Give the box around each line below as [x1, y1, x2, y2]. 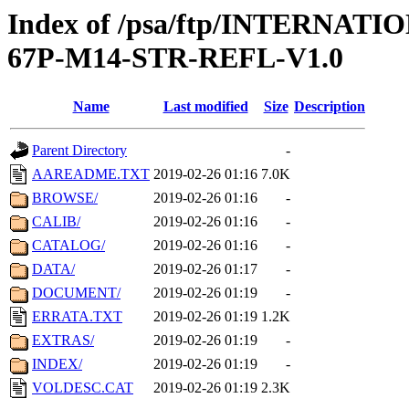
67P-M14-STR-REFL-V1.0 [7, 41, 343, 74]
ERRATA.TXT [32, 309, 122, 325]
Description [294, 99, 365, 115]
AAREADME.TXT [32, 166, 150, 183]
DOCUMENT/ [32, 285, 121, 301]
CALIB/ [32, 214, 80, 230]
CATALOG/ [32, 237, 105, 254]
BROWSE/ [32, 190, 98, 206]
